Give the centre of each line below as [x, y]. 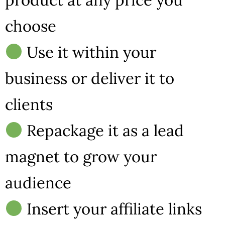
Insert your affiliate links [113, 209]
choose [31, 26]
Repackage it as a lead [103, 131]
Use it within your [90, 52]
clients [29, 104]
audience [38, 183]
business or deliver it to [90, 78]
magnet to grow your [81, 157]
